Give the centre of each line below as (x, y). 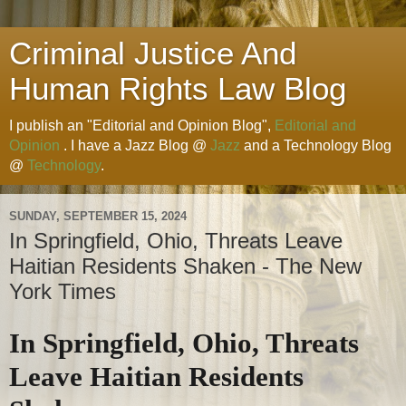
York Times (63, 291)
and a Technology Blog (316, 145)
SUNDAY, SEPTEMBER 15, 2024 (98, 216)
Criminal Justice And (153, 53)
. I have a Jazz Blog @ (135, 145)
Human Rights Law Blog (178, 89)
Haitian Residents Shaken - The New (185, 266)
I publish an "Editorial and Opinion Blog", (142, 126)
